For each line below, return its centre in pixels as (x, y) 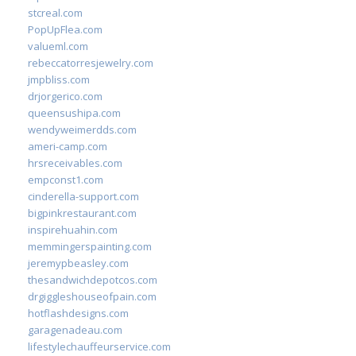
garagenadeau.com (75, 330)
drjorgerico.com (65, 96)
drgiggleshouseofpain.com (92, 296)
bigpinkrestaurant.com (82, 213)
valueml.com (58, 46)
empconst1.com (66, 180)
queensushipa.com (74, 113)
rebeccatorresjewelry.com (91, 63)
